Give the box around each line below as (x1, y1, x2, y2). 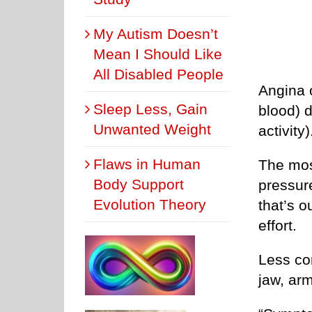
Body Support (93, 175, 184, 192)
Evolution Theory (93, 196, 206, 212)
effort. (258, 217, 297, 234)
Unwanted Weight (93, 120, 211, 137)
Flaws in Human (93, 155, 201, 172)
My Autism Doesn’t (93, 25, 218, 42)
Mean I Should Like (93, 45, 222, 62)
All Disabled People (93, 65, 224, 82)
